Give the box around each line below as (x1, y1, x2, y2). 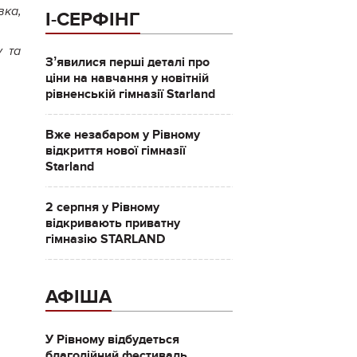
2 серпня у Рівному (45, 199, 159, 215)
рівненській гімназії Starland (45, 86, 215, 102)
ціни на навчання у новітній (45, 70, 209, 86)
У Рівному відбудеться (45, 331, 179, 347)
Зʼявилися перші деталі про (45, 54, 210, 70)
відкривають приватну (45, 215, 180, 231)
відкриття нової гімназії (45, 143, 186, 159)
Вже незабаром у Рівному (45, 127, 200, 143)
